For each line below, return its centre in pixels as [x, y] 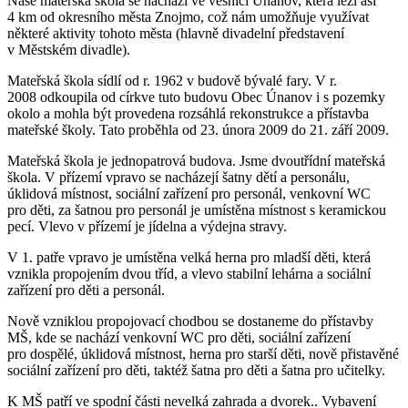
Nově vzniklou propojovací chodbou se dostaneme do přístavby [190, 321]
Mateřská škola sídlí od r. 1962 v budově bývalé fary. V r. [172, 80]
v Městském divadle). [69, 49]
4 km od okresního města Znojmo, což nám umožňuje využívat [188, 16]
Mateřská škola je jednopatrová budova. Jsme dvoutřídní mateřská [196, 160]
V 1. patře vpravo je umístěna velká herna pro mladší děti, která [189, 257]
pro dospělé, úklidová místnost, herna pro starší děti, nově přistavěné [203, 353]
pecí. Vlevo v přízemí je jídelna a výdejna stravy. [147, 226]
